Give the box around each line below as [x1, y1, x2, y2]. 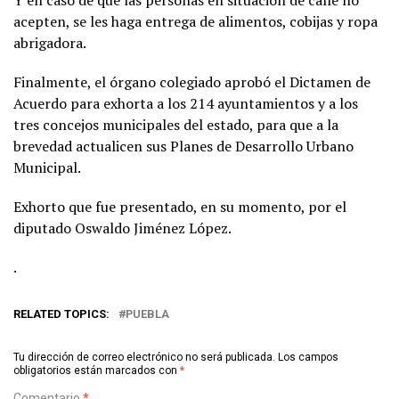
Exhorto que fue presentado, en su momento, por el [13, 196, 346, 216]
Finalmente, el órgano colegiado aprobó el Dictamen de [13, 71, 370, 92]
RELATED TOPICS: [13, 306, 110, 321]
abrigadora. [13, 32, 86, 53]
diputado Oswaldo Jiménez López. [13, 217, 232, 238]
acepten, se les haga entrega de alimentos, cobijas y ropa [13, 11, 378, 31]
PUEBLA [126, 306, 169, 321]
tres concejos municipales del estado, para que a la [13, 114, 338, 134]
